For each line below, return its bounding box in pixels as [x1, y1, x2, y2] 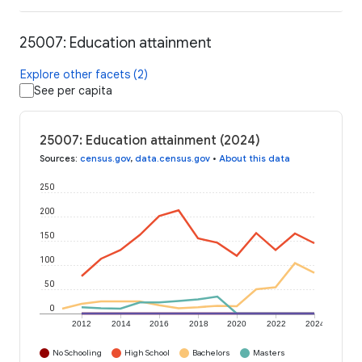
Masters [253, 347, 285, 359]
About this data [219, 153, 290, 165]
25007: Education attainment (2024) [40, 133, 260, 149]
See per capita [34, 83, 112, 99]
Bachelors [192, 347, 230, 359]
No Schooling [53, 347, 102, 359]
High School [124, 347, 170, 359]
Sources [40, 153, 75, 165]
